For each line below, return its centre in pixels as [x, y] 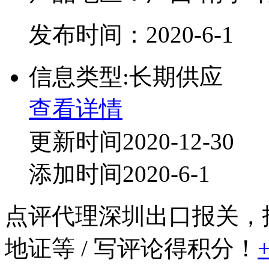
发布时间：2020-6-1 [131, 34]
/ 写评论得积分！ [166, 248]
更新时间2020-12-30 [131, 141]
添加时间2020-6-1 [119, 174]
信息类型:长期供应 [126, 76]
